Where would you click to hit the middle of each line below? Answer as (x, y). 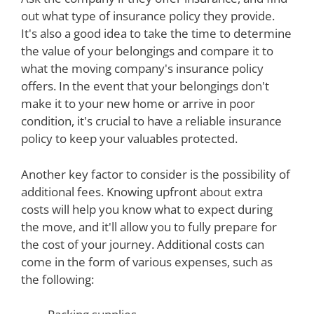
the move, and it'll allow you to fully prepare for (149, 226)
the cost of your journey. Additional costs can (143, 244)
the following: (57, 279)
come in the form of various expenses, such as (147, 261)
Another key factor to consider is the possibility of (156, 174)
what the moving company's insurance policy (142, 69)
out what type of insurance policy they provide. (148, 16)
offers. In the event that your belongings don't (145, 86)
